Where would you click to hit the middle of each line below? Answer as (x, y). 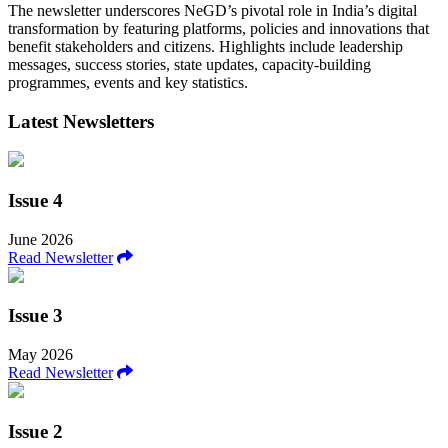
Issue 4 (35, 200)
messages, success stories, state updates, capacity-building (189, 64)
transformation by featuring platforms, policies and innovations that (218, 28)
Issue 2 (35, 431)
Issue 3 (35, 316)
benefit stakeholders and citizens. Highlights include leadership (205, 46)
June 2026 (40, 239)
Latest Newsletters (81, 121)
